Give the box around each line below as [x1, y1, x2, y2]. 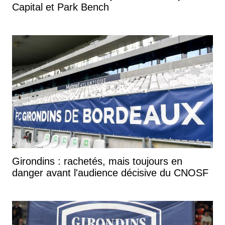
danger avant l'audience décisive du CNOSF [12, 167, 208, 178]
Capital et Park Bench [12, 1, 109, 13]
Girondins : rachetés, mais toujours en [12, 155, 182, 167]
